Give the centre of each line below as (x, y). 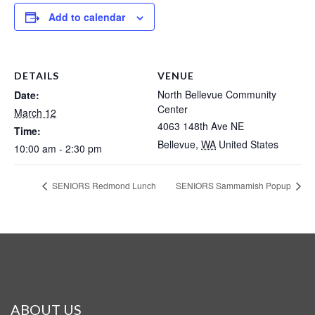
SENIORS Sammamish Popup (234, 186)
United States (249, 144)
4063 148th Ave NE (201, 126)
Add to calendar (87, 17)
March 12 (35, 112)
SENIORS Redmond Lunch (103, 186)
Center (173, 109)
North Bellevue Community (217, 94)
